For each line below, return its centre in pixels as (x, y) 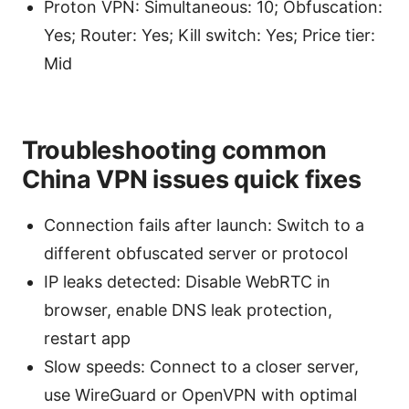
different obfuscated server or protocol (196, 254)
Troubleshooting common (175, 151)
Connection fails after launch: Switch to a (204, 225)
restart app (87, 339)
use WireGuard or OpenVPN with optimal (200, 395)
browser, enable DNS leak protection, (188, 310)
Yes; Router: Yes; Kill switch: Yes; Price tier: (210, 36)
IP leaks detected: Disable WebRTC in (187, 282)
